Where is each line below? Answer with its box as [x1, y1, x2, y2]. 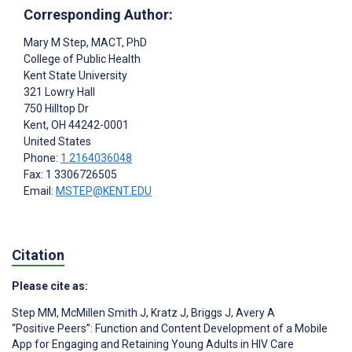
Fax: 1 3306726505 [24, 168, 117, 181]
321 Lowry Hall [24, 86, 95, 99]
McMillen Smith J [59, 306, 146, 319]
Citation [12, 246, 64, 263]
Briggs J [189, 306, 231, 319]
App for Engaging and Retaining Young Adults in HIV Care [12, 337, 294, 350]
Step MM [12, 306, 57, 319]
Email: [24, 185, 56, 198]
